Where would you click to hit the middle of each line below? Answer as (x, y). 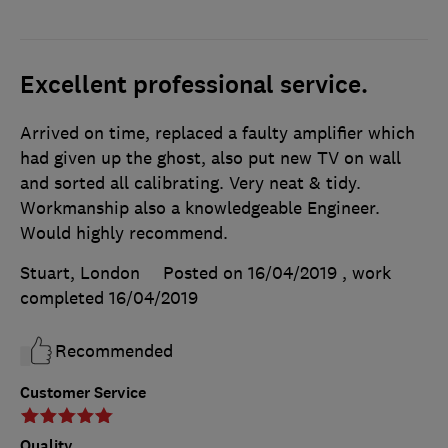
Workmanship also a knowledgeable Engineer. (200, 208)
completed (64, 298)
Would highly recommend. (124, 233)
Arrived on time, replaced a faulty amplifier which (217, 133)
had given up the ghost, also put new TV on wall (210, 158)
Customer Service (83, 393)
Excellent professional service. (194, 85)
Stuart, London (80, 273)
